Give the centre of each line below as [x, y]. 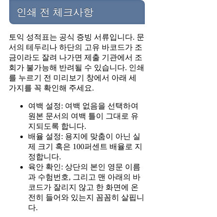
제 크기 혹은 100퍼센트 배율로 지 [85, 147]
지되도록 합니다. [57, 126]
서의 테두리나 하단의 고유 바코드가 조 [76, 47]
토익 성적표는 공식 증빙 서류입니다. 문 [77, 37]
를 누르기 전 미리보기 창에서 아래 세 [73, 78]
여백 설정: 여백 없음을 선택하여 [83, 106]
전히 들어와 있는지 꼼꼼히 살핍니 [86, 198]
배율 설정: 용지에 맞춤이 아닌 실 [84, 137]
